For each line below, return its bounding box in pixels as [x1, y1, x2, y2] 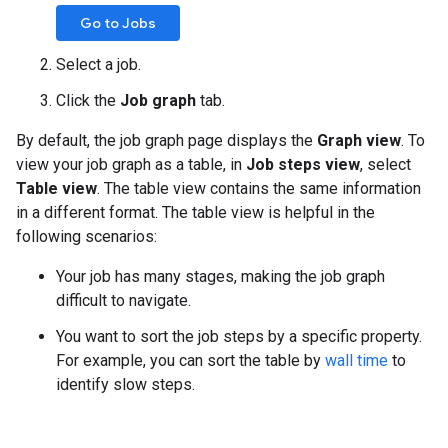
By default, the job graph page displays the [16, 131, 317, 150]
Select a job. [56, 55, 141, 74]
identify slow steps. [56, 375, 195, 394]
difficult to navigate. [56, 291, 191, 310]
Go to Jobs [80, 14, 156, 32]
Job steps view [246, 155, 360, 174]
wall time [325, 351, 388, 370]
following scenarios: [16, 227, 157, 246]
